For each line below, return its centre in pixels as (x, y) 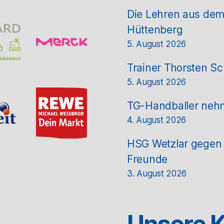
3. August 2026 (157, 173)
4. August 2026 (157, 119)
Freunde (147, 159)
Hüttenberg (155, 29)
